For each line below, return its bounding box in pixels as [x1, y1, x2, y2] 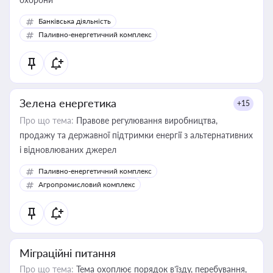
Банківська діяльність [38, 16, 111, 26]
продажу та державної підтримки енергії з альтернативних [19, 130, 253, 140]
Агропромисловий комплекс [38, 180, 135, 189]
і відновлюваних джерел [19, 144, 116, 155]
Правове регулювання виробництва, [74, 115, 218, 126]
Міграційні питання [19, 246, 116, 260]
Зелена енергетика [19, 96, 116, 110]
